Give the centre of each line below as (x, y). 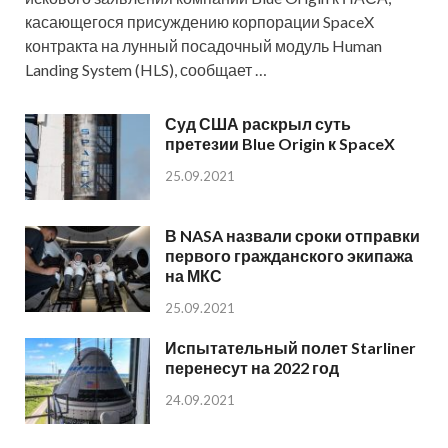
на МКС (193, 276)
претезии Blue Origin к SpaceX (280, 144)
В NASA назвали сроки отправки (292, 236)
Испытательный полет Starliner (290, 348)
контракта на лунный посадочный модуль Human (203, 46)
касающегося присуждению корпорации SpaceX (199, 22)
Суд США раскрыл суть (258, 124)
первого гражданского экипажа (289, 256)
